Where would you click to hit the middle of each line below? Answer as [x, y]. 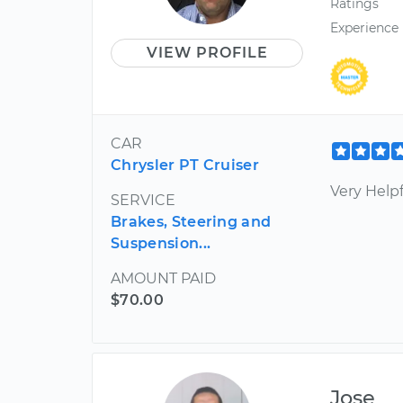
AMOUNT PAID [163, 279]
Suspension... [161, 244]
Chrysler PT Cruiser [185, 166]
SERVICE [143, 201]
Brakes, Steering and [191, 222]
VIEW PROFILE [207, 52]
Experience [365, 27]
